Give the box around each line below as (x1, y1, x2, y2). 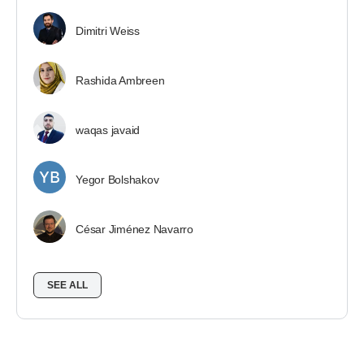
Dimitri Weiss (76, 24, 140, 37)
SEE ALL (47, 279, 88, 291)
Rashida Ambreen (76, 74, 165, 87)
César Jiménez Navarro (76, 223, 193, 236)
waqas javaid (76, 123, 141, 136)
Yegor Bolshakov (76, 173, 159, 186)
